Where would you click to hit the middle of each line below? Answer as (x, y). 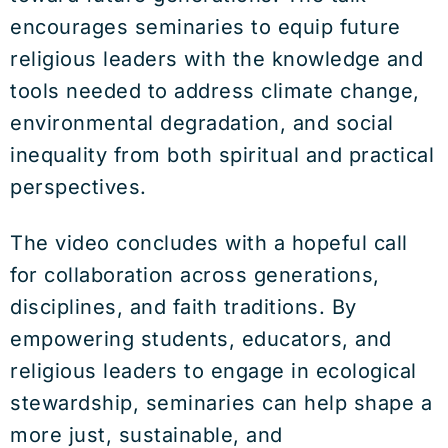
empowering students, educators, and (201, 339)
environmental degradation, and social (202, 123)
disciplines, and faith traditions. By (183, 307)
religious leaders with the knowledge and (216, 59)
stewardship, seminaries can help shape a (221, 403)
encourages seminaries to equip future (205, 27)
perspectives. (78, 187)
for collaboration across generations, (195, 275)
